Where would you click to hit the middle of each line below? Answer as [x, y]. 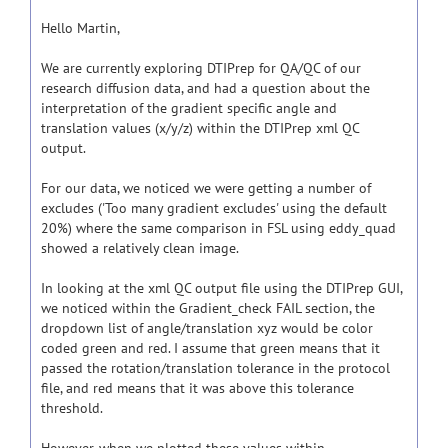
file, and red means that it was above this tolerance [197, 388]
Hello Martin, [80, 28]
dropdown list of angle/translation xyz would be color [207, 328]
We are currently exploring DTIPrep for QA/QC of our [201, 68]
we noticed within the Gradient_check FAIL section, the [208, 308]
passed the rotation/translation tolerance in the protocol [215, 368]
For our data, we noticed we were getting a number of [206, 188]
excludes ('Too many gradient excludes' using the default [214, 208]
